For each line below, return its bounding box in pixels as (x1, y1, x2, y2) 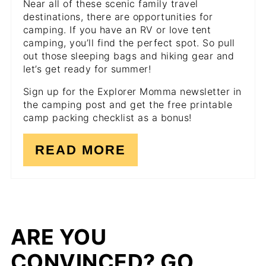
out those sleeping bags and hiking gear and (23, 50, 235, 62)
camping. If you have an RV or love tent (23, 24, 211, 36)
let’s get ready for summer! (23, 63, 151, 75)
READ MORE (34, 142, 126, 158)
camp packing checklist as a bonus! (23, 112, 192, 124)
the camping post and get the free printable (23, 99, 233, 111)
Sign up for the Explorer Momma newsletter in (23, 85, 242, 98)
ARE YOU (10, 224, 107, 251)
